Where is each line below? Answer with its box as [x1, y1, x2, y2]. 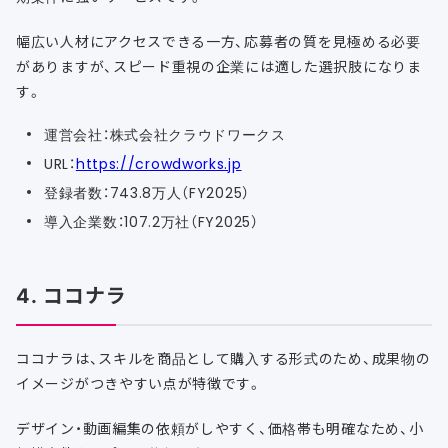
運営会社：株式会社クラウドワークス [44, 124, 286, 145]
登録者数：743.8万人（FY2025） [44, 182, 250, 203]
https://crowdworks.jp [75, 153, 242, 174]
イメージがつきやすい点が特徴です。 [16, 373, 262, 394]
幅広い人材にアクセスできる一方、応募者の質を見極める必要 [16, 31, 421, 52]
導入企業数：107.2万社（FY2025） [44, 211, 259, 232]
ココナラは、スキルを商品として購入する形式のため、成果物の [16, 348, 431, 369]
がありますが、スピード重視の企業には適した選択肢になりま [16, 56, 422, 77]
